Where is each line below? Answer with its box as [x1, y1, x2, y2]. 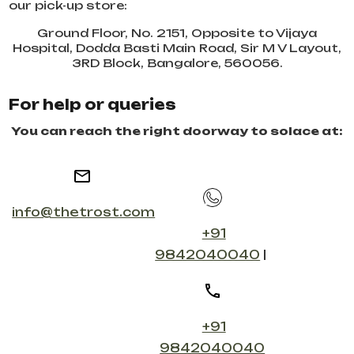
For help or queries [9, 95, 177, 113]
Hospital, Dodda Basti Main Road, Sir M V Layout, [13, 40, 341, 55]
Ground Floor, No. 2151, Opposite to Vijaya [37, 25, 317, 40]
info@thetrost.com [12, 204, 156, 220]
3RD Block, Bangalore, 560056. [71, 55, 283, 70]
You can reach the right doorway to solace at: [11, 123, 343, 137]
